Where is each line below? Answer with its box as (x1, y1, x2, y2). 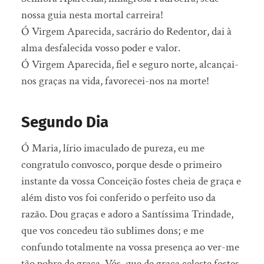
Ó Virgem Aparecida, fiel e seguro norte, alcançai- (21, 57, 239, 72)
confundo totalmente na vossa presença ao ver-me (21, 240, 239, 255)
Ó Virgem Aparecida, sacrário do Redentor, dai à (21, 24, 232, 39)
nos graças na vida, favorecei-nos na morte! (21, 74, 209, 89)
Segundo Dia (21, 113, 108, 132)
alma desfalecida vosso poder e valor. (21, 41, 180, 56)
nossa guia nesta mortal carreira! (21, 8, 163, 23)
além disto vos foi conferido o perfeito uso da (21, 190, 216, 206)
